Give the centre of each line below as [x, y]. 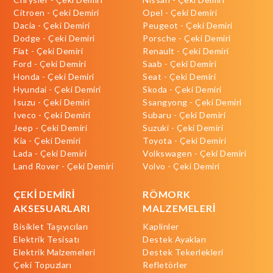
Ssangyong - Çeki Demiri [192, 102]
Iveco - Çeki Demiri [52, 115]
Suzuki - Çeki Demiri [183, 128]
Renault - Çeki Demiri [186, 51]
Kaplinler [161, 227]
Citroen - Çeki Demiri [56, 13]
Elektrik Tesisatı [47, 239]
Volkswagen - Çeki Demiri [194, 154]
